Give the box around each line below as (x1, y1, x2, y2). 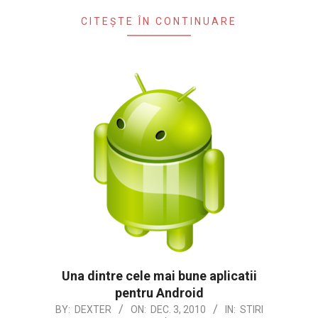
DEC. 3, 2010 (150, 303, 206, 315)
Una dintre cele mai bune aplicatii (61, 268, 257, 283)
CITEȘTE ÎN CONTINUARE (81, 15, 237, 27)
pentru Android (114, 285, 204, 300)
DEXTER (74, 303, 111, 315)
